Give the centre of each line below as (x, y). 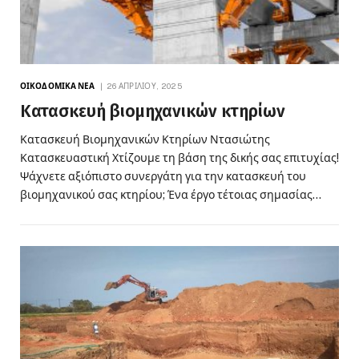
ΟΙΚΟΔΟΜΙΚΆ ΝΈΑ (58, 86)
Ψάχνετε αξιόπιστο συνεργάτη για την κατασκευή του (163, 177)
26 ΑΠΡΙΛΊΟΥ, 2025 (144, 86)
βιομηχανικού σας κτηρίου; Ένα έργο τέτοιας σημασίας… (171, 195)
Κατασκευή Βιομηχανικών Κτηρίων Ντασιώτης (145, 140)
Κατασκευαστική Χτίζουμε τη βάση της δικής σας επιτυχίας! (179, 158)
